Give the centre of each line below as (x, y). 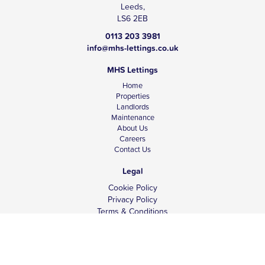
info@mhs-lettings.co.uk (132, 48)
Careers (132, 139)
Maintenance (132, 118)
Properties (132, 96)
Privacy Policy (132, 200)
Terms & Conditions (132, 211)
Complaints (132, 235)
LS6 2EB (132, 19)
